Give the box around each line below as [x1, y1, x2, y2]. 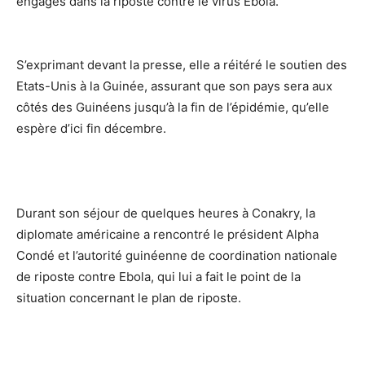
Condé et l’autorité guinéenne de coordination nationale [16, 248, 337, 263]
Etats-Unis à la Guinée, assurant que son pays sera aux [16, 78, 332, 94]
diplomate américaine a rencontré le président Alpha [16, 226, 319, 242]
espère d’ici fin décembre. [16, 121, 166, 136]
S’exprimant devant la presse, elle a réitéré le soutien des [16, 57, 347, 73]
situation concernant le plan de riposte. [16, 290, 241, 306]
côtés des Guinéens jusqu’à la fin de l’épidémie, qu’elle [16, 99, 329, 115]
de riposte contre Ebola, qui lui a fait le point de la [16, 269, 301, 284]
